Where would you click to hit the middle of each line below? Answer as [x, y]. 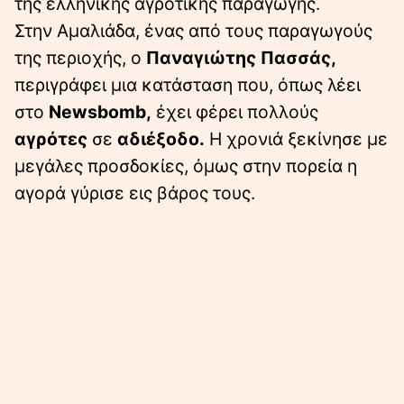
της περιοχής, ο [80, 58]
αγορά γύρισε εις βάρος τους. [135, 193]
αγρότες [51, 139]
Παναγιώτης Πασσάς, [241, 58]
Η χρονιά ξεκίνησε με [296, 139]
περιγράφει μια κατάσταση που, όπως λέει [188, 85]
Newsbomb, [100, 112]
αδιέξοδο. [161, 139]
